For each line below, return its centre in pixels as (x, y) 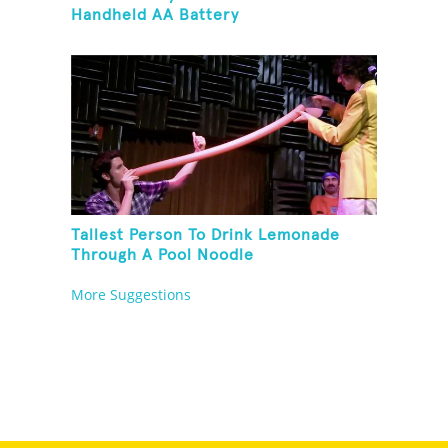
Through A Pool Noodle (163, 255)
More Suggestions (131, 295)
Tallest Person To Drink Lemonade (206, 235)
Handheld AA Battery (155, 15)
